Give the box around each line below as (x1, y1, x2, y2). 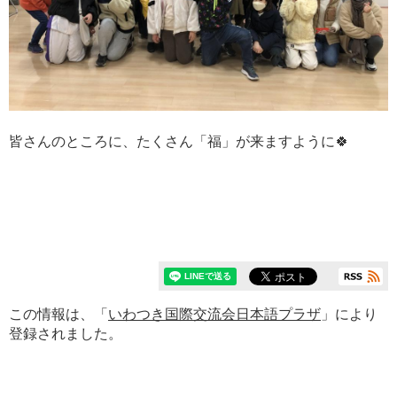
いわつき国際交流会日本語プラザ (108, 307, 321, 322)
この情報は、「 (9, 307, 108, 322)
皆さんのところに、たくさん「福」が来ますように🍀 (9, 134, 349, 149)
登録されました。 (9, 326, 122, 341)
